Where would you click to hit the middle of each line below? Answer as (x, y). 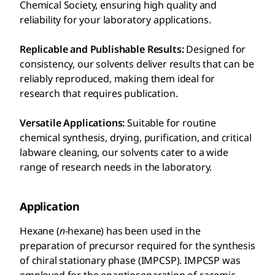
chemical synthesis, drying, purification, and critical (136, 137)
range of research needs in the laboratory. (116, 167)
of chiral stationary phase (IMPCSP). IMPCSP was (130, 260)
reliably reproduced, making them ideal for (118, 78)
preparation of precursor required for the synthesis (137, 245)
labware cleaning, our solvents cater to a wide (124, 152)
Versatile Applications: (72, 122)
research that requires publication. (99, 93)
